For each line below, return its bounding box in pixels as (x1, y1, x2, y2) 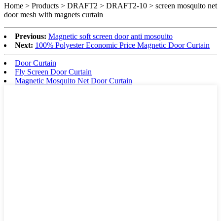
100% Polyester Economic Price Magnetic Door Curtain (35, 40, 210, 49)
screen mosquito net (155, 1, 217, 10)
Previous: (15, 32, 46, 40)
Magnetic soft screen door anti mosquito (48, 32, 173, 40)
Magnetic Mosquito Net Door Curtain (15, 76, 132, 85)
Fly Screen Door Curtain (15, 67, 92, 76)
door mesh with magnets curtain (4, 10, 103, 19)
